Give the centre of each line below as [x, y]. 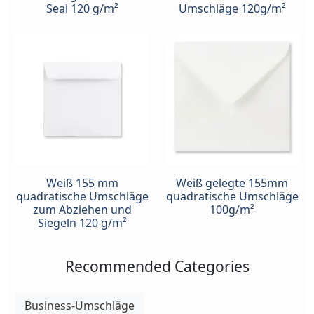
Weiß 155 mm [82, 183]
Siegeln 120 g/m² [82, 223]
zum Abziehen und [82, 209]
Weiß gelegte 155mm [232, 183]
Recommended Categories [157, 266]
